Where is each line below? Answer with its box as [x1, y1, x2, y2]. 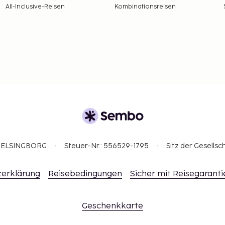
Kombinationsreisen [114, 3, 176, 11]
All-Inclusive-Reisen [5, 3, 65, 11]
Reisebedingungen [48, 169, 122, 179]
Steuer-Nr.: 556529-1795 [64, 142, 149, 151]
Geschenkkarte [82, 201, 143, 211]
